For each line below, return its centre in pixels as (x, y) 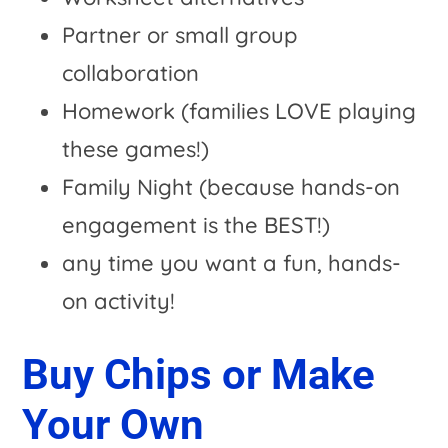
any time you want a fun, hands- (232, 263)
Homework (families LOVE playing (239, 111)
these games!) (136, 149)
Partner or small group (180, 35)
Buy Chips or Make (199, 375)
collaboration (131, 73)
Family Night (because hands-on (231, 187)
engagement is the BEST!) (196, 225)
